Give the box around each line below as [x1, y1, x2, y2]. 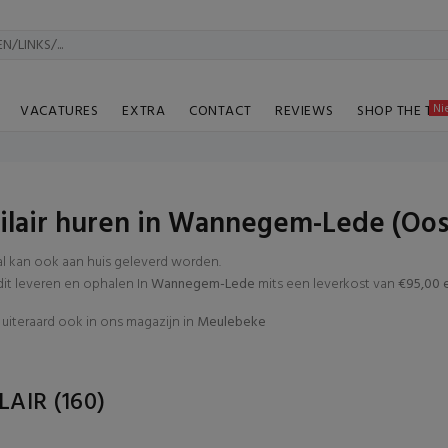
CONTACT [189, 100, 252, 123]
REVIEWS [275, 100, 334, 123]
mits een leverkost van [254, 273, 398, 296]
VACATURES [20, 100, 99, 123]
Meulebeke [196, 311, 266, 334]
